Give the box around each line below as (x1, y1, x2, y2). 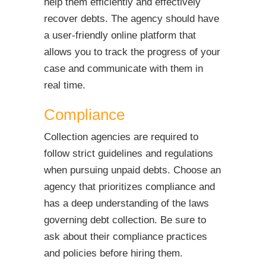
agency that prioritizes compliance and (44, 180, 215, 192)
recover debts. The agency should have (44, 12, 219, 24)
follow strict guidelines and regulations (44, 147, 213, 159)
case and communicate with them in (44, 62, 203, 74)
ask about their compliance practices (44, 230, 207, 242)
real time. (44, 79, 85, 91)
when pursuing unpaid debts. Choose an (44, 164, 221, 176)
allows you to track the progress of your (44, 46, 220, 58)
